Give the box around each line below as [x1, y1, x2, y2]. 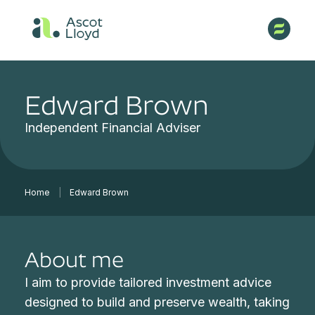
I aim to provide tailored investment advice [25, 275, 272, 290]
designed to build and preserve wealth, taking [25, 295, 290, 309]
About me [25, 247, 124, 272]
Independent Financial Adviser [25, 120, 201, 135]
